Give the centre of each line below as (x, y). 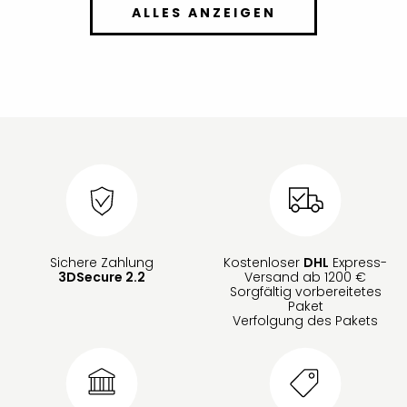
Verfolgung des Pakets (305, 320)
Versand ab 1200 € (305, 277)
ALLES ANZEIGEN (203, 13)
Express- (358, 262)
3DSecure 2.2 (102, 277)
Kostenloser (263, 262)
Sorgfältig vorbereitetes (305, 291)
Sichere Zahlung (102, 262)
